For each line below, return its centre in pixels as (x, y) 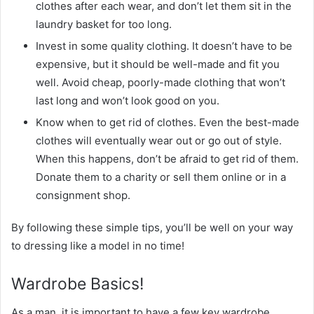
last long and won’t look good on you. (128, 101)
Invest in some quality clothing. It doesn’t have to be (164, 46)
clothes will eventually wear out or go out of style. (159, 141)
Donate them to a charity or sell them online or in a (161, 177)
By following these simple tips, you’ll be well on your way (152, 227)
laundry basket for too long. (104, 24)
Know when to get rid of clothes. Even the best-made (168, 122)
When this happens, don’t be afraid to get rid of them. (167, 159)
